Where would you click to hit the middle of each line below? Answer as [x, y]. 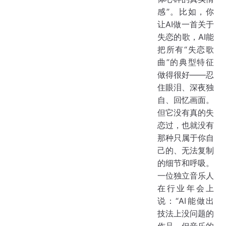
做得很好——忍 [186, 74]
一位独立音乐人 [186, 175]
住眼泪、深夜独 [186, 87]
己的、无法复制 [186, 150]
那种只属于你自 [186, 137]
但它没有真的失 [186, 112]
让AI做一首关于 [186, 24]
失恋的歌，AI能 [186, 37]
